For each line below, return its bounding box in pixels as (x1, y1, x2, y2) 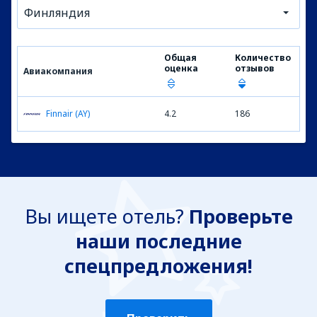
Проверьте (188, 203, 293, 229)
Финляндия (24, 5, 90, 21)
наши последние (75, 228, 242, 254)
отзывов (235, 62, 275, 74)
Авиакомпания (23, 65, 93, 77)
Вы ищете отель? (24, 203, 189, 229)
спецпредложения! (64, 253, 253, 279)
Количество (235, 52, 291, 64)
